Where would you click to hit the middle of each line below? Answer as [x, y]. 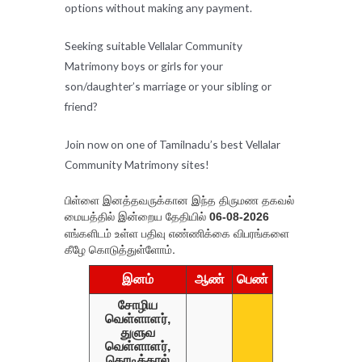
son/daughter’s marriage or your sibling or [168, 86]
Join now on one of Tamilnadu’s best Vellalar [173, 144]
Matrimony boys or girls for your [144, 65]
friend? [81, 106]
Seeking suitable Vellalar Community [155, 45]
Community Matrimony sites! [137, 164]
